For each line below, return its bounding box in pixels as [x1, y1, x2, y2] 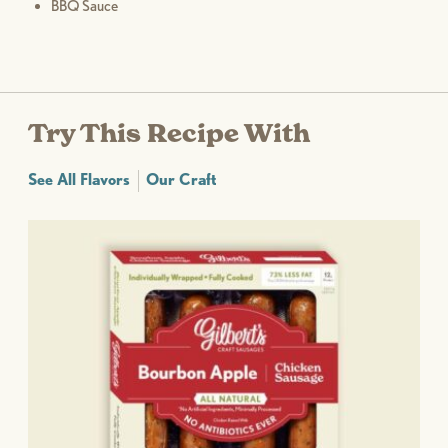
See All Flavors [28, 169, 130, 189]
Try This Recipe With [28, 117, 310, 149]
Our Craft [146, 169, 217, 189]
